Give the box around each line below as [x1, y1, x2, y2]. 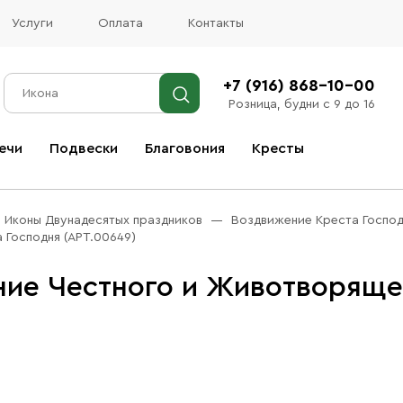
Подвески [49, 141, 118, 156]
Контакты [188, 17, 244, 30]
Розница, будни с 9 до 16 [228, 97, 375, 111]
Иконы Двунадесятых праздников [4, 214, 202, 227]
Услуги [12, 17, 53, 30]
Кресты [252, 141, 304, 156]
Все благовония [39, 168, 145, 182]
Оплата [98, 17, 143, 30]
